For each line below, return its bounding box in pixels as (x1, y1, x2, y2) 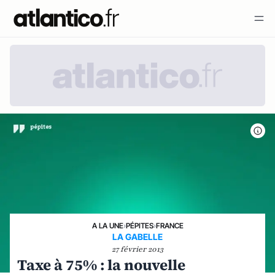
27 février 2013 (112, 244, 163, 254)
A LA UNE (91, 220, 123, 230)
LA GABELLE (112, 231, 163, 242)
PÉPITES (125, 220, 153, 230)
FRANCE (155, 220, 184, 230)
